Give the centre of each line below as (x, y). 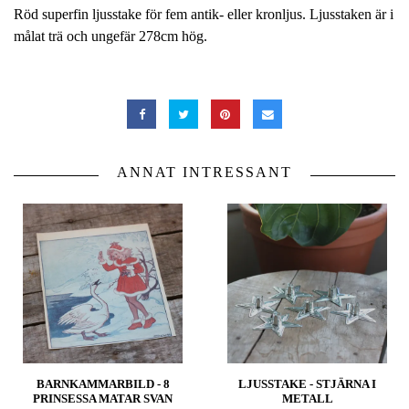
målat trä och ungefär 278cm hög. (110, 37)
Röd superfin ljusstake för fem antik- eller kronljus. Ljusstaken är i (204, 15)
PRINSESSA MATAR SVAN (103, 399)
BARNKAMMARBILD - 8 (103, 384)
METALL (307, 399)
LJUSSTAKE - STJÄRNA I (307, 384)
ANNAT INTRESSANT (204, 173)
